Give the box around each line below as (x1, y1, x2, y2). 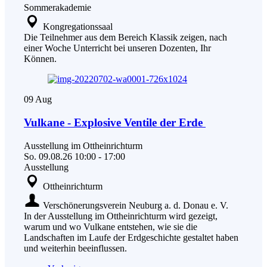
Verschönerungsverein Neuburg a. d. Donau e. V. (41, 200, 228, 210)
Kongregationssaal (43, 21, 113, 32)
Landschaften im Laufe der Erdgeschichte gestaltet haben (24, 232, 238, 243)
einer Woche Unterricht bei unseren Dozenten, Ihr (24, 43, 211, 54)
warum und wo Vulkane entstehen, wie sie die (24, 221, 197, 232)
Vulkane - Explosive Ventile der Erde (24, 116, 206, 129)
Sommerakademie (24, 2, 91, 13)
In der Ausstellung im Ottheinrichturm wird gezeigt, (24, 210, 218, 221)
